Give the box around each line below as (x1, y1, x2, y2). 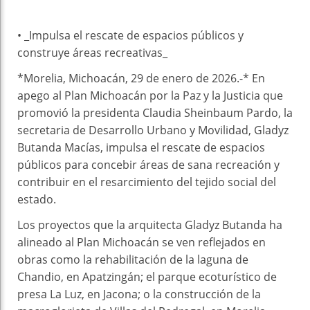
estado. (17, 191, 56, 207)
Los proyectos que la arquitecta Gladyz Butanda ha (17, 217, 282, 232)
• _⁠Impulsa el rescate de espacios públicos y (17, 27, 244, 43)
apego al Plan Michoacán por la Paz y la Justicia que (17, 87, 283, 103)
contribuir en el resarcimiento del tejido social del (17, 174, 276, 190)
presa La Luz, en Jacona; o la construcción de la (17, 286, 261, 302)
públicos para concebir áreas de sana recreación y (17, 156, 280, 172)
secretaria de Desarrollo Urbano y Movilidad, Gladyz (17, 122, 289, 138)
